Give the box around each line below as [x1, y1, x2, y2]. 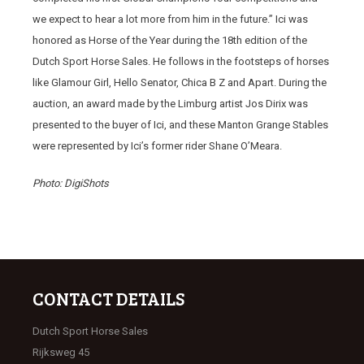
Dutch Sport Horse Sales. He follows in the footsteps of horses [32, 55, 329, 67]
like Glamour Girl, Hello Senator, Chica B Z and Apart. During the [32, 76, 327, 89]
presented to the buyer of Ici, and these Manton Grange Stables [32, 119, 328, 131]
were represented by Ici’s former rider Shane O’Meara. [32, 140, 282, 152]
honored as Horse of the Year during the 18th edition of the [32, 34, 307, 46]
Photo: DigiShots [32, 177, 109, 189]
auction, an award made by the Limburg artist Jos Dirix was [32, 97, 308, 110]
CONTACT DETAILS [32, 286, 184, 310]
